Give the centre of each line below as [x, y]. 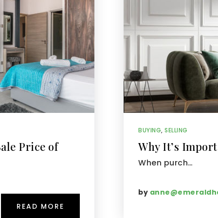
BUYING [150, 130]
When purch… [166, 163]
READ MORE [40, 206]
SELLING [176, 130]
